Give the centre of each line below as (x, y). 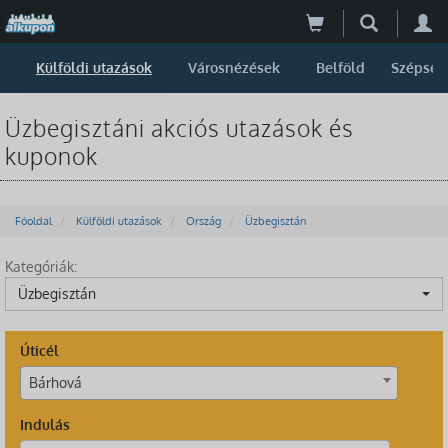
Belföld (340, 68)
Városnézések (234, 68)
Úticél (39, 351)
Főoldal (33, 221)
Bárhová (55, 383)
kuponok (51, 156)
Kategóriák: (41, 267)
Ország (203, 221)
